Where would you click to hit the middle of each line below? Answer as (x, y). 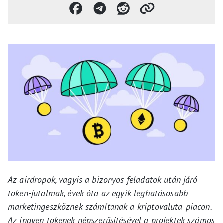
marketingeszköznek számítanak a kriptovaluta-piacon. (110, 206)
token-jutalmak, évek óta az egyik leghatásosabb (98, 193)
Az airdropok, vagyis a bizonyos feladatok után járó (103, 179)
